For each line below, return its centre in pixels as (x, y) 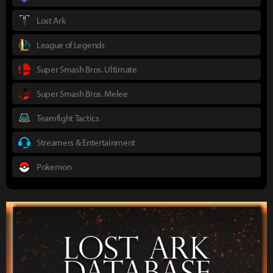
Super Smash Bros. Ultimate (87, 69)
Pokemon (54, 167)
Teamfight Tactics (68, 118)
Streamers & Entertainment (86, 143)
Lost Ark (51, 21)
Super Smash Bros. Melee (82, 94)
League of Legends (71, 45)
